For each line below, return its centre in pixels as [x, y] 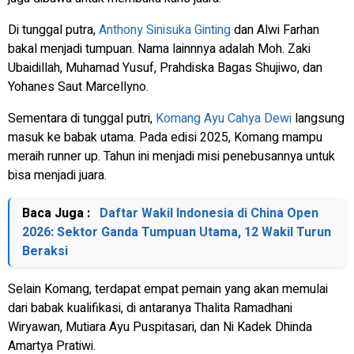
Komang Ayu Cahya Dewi [224, 118]
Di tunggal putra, [53, 30]
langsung [318, 118]
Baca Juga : [58, 213]
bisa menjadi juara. [57, 175]
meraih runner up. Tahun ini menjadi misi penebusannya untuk [171, 156]
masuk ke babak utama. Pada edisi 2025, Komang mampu [165, 137]
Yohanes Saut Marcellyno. [78, 87]
